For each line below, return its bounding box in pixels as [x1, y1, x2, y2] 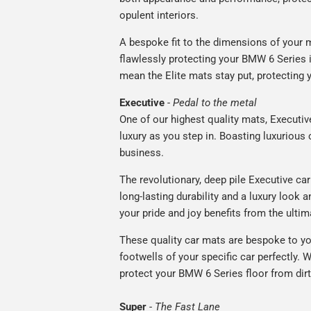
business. [119, 146, 164, 160]
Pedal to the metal [173, 96, 257, 110]
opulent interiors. [119, 9, 199, 22]
